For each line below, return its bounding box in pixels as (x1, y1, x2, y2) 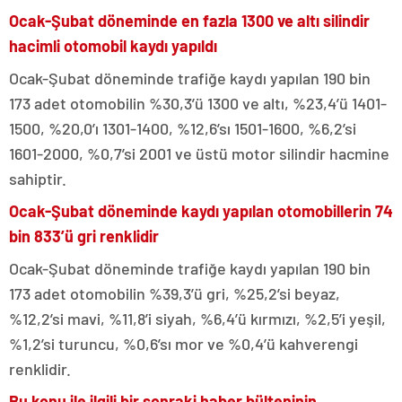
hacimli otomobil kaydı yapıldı (9, 35, 217, 56)
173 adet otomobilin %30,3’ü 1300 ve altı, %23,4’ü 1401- (9, 92, 387, 113)
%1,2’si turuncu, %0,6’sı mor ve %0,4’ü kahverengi (9, 333, 358, 354)
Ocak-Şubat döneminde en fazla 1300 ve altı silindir (9, 10, 370, 31)
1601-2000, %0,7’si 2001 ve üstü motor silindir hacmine (9, 143, 389, 163)
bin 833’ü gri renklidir (9, 225, 159, 246)
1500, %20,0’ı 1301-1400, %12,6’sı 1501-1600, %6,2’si (9, 118, 356, 138)
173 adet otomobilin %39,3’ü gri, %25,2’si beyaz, (9, 283, 340, 303)
